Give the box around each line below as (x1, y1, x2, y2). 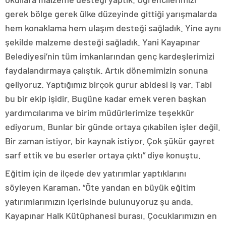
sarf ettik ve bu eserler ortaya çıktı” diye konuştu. (5, 149, 201, 160)
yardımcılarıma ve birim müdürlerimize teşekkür (5, 107, 194, 118)
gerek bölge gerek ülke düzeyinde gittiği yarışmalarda (5, 8, 217, 19)
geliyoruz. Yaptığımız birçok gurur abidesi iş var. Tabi (5, 79, 212, 90)
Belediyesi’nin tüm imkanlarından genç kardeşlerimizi (5, 50, 214, 62)
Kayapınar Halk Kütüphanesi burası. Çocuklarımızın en (5, 210, 217, 221)
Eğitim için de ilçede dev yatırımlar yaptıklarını (5, 167, 186, 179)
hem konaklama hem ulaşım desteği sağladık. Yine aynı (5, 22, 221, 33)
